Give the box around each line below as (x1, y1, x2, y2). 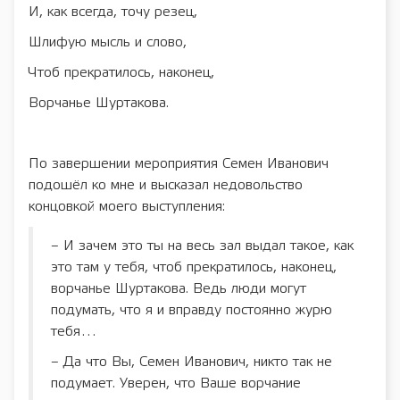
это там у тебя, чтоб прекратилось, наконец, (51, 260, 337, 274)
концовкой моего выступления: (29, 199, 225, 213)
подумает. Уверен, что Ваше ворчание (51, 376, 301, 390)
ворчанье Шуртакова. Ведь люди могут (51, 281, 306, 296)
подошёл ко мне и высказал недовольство (29, 178, 303, 192)
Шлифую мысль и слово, (29, 35, 187, 49)
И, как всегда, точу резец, (29, 4, 197, 19)
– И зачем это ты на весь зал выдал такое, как (51, 238, 354, 253)
